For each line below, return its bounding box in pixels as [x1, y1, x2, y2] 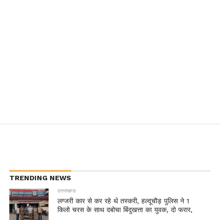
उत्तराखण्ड [57, 188, 76, 194]
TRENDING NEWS [9, 174, 71, 182]
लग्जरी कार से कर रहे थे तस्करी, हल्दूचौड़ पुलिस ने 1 [57, 197, 190, 205]
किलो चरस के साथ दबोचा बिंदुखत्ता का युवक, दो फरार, [57, 206, 193, 214]
